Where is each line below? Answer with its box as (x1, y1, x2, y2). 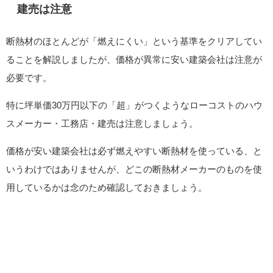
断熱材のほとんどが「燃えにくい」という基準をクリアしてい (6, 36, 262, 46)
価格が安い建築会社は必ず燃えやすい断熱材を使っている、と (6, 146, 262, 155)
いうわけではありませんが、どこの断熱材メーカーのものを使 (6, 164, 262, 174)
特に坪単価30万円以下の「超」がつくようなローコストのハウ (6, 100, 263, 110)
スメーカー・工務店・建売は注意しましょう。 (6, 118, 198, 128)
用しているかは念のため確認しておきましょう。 (6, 182, 207, 192)
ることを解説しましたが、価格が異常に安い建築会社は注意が (6, 54, 262, 64)
